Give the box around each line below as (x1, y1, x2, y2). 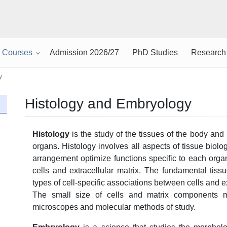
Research (191, 48, 226, 57)
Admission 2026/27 (49, 48, 119, 57)
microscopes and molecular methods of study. (32, 203, 196, 211)
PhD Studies (132, 48, 178, 57)
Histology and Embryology (25, 96, 192, 111)
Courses (2, 48, 32, 57)
